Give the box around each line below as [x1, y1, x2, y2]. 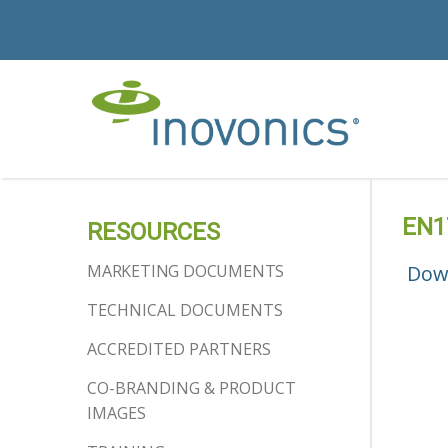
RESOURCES [87, 218, 220, 246]
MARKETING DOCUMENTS [87, 260, 285, 282]
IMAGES [87, 402, 146, 424]
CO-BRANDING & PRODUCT [87, 377, 296, 399]
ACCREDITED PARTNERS [87, 338, 271, 360]
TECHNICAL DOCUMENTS [87, 299, 283, 321]
